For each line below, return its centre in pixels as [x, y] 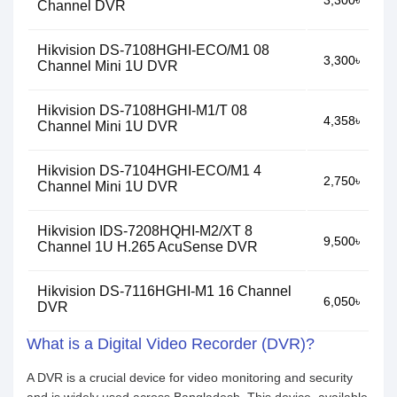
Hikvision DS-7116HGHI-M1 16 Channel [164, 291]
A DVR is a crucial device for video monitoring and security [190, 378]
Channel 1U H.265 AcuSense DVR [148, 247]
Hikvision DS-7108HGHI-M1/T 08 [142, 110]
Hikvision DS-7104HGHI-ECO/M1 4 [149, 171]
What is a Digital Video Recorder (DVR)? [171, 344]
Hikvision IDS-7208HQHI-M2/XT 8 [145, 231]
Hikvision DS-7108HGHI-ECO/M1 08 [153, 50]
